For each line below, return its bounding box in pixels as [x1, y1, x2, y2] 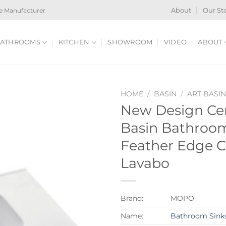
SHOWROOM [107, 38, 153, 46]
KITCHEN [58, 38, 90, 46]
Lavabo [121, 154, 169, 172]
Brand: [121, 193, 143, 203]
